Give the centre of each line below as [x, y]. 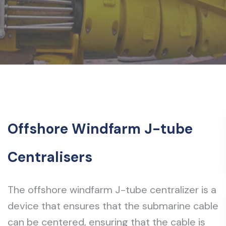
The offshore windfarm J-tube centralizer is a [112, 190]
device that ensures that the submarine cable [113, 206]
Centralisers [50, 157]
